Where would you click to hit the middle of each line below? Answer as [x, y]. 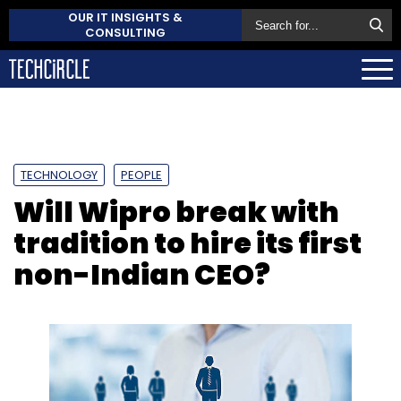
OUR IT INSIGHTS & [125, 17]
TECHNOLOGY [59, 175]
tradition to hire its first [188, 243]
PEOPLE [141, 175]
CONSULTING [125, 33]
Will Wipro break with [176, 211]
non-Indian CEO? [142, 274]
